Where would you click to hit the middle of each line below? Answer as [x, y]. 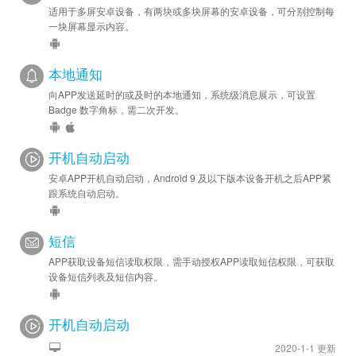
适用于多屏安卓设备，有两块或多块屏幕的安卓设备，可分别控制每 [192, 11]
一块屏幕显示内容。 [91, 26]
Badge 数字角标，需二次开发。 [116, 109]
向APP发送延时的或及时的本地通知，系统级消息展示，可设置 [182, 94]
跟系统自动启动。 [87, 193]
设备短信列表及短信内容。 [106, 276]
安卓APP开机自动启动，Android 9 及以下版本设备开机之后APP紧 [190, 178]
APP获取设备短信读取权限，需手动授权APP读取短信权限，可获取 [192, 261]
